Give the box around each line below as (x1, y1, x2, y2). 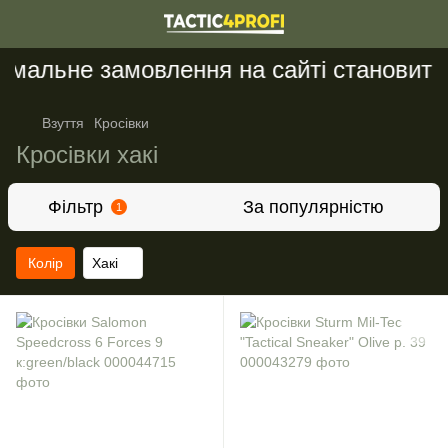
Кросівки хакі (16, 141, 158, 168)
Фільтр (48, 197, 103, 217)
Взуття (42, 115, 84, 131)
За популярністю (243, 197, 384, 217)
